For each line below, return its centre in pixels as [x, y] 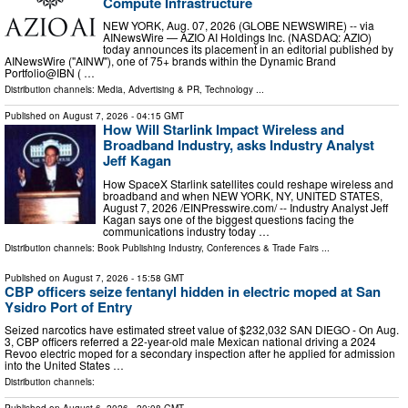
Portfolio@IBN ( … [50, 73]
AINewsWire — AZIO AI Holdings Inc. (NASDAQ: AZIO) [237, 37]
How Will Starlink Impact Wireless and [224, 130]
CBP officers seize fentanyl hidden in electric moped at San [193, 291]
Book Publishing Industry [149, 247]
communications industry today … [186, 230]
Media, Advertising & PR [148, 90]
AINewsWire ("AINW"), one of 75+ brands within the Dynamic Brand [170, 61]
